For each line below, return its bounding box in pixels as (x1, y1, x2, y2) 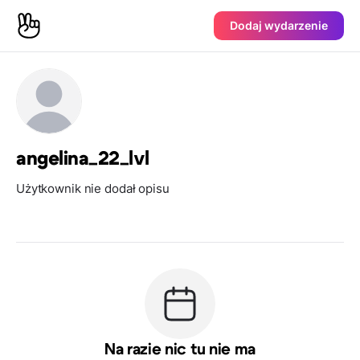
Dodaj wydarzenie (230, 18, 328, 32)
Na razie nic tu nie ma (104, 342, 256, 358)
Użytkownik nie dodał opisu (16, 181, 170, 196)
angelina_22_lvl (16, 149, 149, 169)
